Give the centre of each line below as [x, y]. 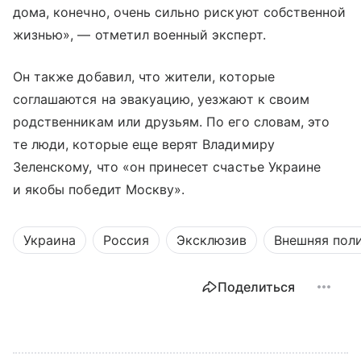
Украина [50, 241]
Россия [126, 241]
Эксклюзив [212, 241]
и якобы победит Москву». [99, 190]
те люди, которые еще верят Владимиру [144, 145]
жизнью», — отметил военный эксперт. [139, 35]
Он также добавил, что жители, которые [144, 77]
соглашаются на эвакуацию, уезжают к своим [161, 100]
